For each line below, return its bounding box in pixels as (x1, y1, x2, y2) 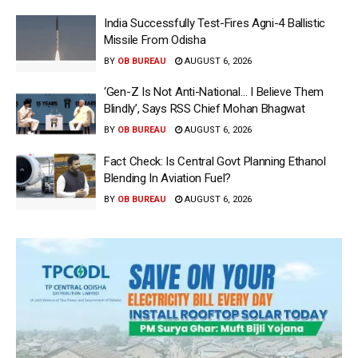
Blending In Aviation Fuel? (104, 170, 232, 185)
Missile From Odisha (104, 32, 206, 47)
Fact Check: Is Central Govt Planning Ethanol (104, 153, 326, 169)
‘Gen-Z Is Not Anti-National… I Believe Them (104, 85, 324, 100)
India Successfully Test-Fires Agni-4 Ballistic (104, 15, 326, 30)
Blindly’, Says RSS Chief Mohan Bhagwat (104, 101, 305, 117)
